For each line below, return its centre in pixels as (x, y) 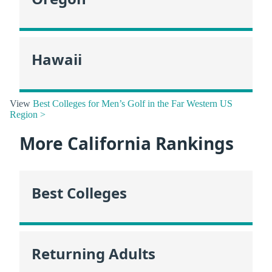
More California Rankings (127, 143)
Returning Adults (93, 253)
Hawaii (57, 59)
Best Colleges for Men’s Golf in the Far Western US (133, 103)
